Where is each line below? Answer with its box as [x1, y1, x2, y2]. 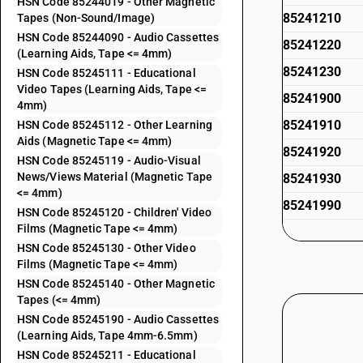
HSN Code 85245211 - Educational [17, 348, 196, 361]
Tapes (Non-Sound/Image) [17, 11, 155, 24]
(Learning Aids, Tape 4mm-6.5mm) [17, 329, 198, 342]
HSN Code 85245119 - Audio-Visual [17, 154, 201, 167]
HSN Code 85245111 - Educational [17, 66, 196, 79]
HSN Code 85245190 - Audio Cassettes [17, 313, 219, 326]
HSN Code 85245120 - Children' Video [17, 206, 211, 219]
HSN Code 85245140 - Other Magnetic [17, 277, 215, 290]
